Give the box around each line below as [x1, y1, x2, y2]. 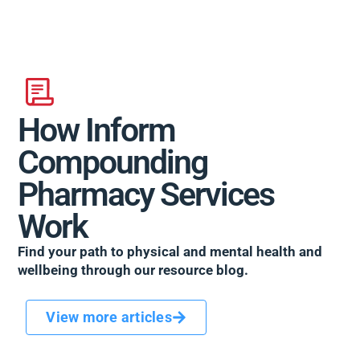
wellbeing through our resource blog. [18, 262, 249, 279]
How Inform [18, 111, 176, 150]
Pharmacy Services [18, 175, 275, 215]
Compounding [18, 143, 208, 182]
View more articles [46, 308, 172, 325]
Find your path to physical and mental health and [18, 243, 323, 260]
